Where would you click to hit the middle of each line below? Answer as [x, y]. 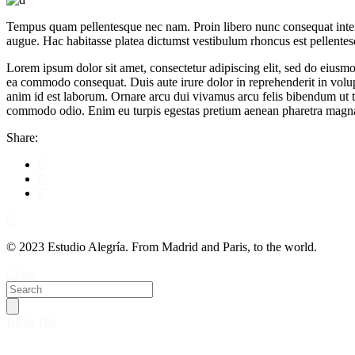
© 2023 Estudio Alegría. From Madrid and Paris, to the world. [162, 246]
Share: [22, 137]
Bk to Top [32, 321]
